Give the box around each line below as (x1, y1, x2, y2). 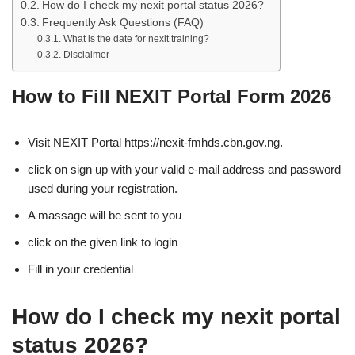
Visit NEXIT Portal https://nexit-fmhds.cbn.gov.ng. (28, 136, 283, 149)
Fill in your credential (28, 262, 133, 276)
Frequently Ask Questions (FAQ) (41, 17, 204, 29)
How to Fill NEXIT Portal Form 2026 (12, 86, 331, 107)
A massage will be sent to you (28, 208, 181, 222)
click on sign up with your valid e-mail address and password (28, 162, 341, 176)
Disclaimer (63, 49, 109, 60)
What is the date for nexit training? (63, 33, 209, 44)
